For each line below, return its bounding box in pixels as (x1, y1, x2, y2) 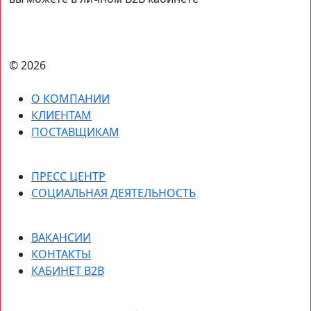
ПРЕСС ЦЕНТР (31, 169, 106, 185)
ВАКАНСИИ (31, 230, 91, 246)
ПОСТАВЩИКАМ (31, 124, 119, 140)
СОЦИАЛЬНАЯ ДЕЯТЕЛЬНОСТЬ (31, 185, 196, 201)
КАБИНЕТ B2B (31, 263, 104, 279)
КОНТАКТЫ (31, 246, 91, 262)
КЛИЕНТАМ (31, 108, 92, 124)
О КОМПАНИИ (31, 91, 110, 107)
